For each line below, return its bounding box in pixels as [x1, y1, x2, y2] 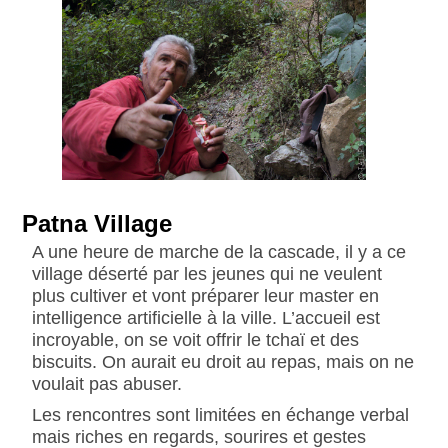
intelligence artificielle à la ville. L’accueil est [31, 306, 380, 328]
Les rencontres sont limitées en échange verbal [31, 404, 409, 425]
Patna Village [22, 210, 173, 238]
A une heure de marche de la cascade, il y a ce [31, 240, 406, 262]
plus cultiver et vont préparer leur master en [31, 284, 379, 306]
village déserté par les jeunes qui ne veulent [31, 262, 382, 284]
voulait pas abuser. [31, 372, 182, 394]
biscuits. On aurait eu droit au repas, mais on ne [31, 350, 414, 372]
